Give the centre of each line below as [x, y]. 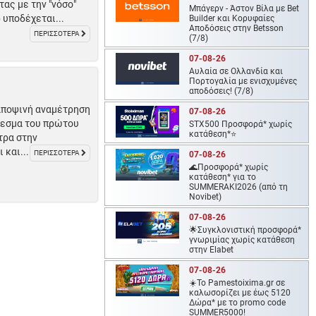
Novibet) [206, 197]
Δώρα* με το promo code [238, 303]
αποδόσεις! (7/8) [221, 91]
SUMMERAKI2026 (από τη [239, 187]
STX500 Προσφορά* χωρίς [241, 124]
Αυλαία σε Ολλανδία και [236, 72]
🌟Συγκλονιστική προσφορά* [245, 230]
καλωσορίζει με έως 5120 [240, 293]
